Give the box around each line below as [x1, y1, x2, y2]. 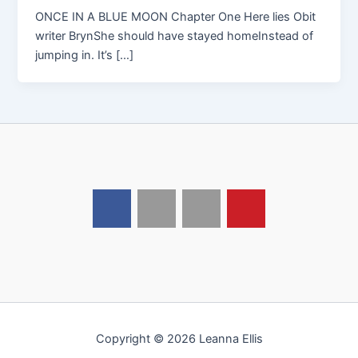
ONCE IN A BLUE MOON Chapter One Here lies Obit [35, 9, 316, 24]
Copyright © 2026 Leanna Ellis [95, 332, 263, 346]
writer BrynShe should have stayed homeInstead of [35, 28, 314, 43]
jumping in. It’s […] [35, 47, 134, 62]
